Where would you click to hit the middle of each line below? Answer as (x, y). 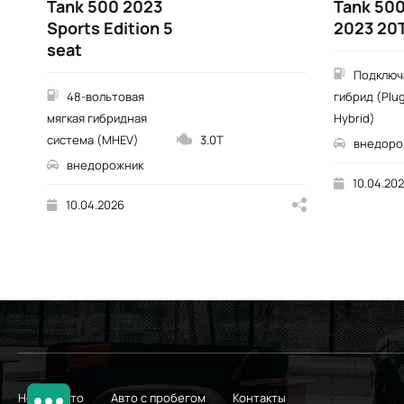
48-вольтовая (106, 97)
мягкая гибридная (97, 119)
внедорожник (105, 165)
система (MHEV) (93, 140)
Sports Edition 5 (110, 28)
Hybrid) (354, 119)
